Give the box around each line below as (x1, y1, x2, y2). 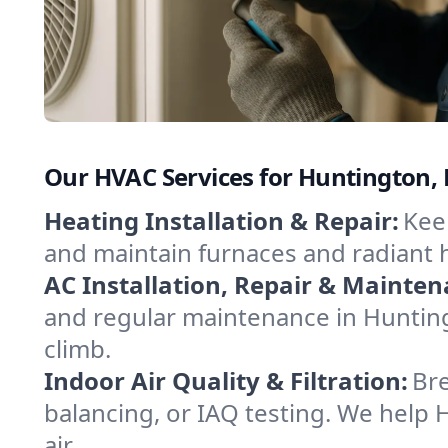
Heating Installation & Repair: (44, 204, 399, 237)
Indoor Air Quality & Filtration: (44, 364, 408, 397)
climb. (44, 332, 111, 365)
